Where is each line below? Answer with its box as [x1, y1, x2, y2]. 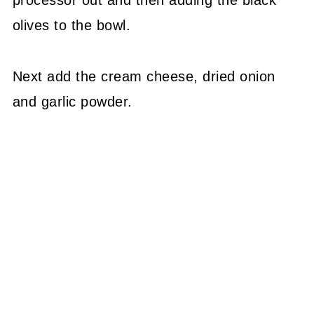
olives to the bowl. [12, 17, 131, 33]
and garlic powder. [12, 93, 132, 109]
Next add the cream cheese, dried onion [12, 68, 275, 84]
